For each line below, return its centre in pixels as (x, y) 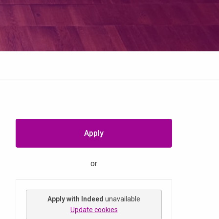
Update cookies (94, 210)
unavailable (123, 199)
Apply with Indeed (76, 199)
